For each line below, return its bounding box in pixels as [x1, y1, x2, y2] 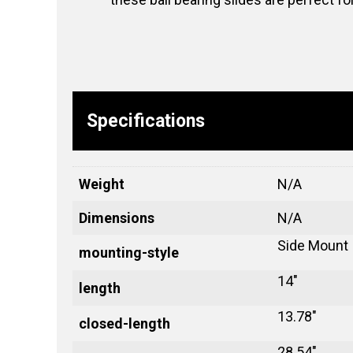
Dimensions [79, 210, 154, 227]
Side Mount [277, 237, 348, 255]
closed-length [79, 315, 170, 333]
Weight [79, 176, 124, 193]
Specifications [87, 110, 205, 132]
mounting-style [79, 244, 179, 262]
